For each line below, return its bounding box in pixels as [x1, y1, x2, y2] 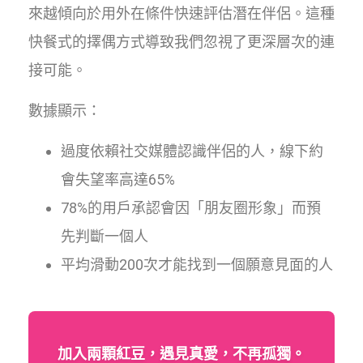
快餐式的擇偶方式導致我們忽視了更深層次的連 [28, 33, 335, 51]
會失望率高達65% [61, 171, 175, 189]
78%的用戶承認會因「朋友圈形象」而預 [61, 199, 321, 217]
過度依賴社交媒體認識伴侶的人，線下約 [61, 143, 323, 160]
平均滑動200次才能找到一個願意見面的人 [61, 256, 333, 274]
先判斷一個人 [61, 228, 148, 246]
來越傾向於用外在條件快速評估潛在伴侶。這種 [28, 5, 335, 23]
